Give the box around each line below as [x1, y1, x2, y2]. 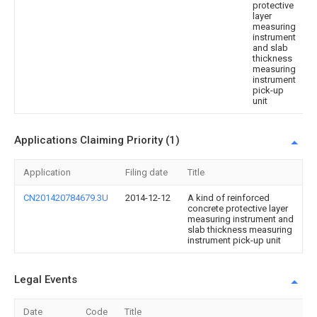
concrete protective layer [188, 203, 288, 214]
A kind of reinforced [188, 192, 270, 203]
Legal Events [14, 273, 77, 286]
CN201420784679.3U [23, 192, 108, 203]
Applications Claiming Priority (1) [14, 134, 180, 146]
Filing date [125, 167, 168, 178]
